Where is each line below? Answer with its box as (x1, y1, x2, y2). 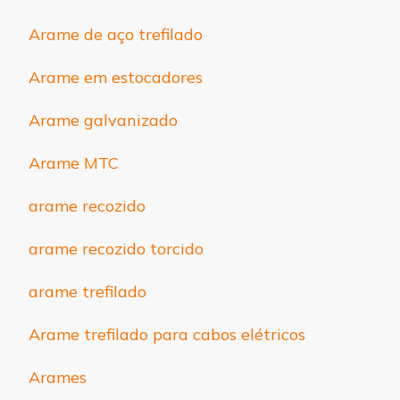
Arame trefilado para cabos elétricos (29, 323, 305, 345)
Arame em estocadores (29, 66, 203, 87)
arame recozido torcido (29, 237, 204, 259)
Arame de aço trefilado (29, 23, 203, 45)
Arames (29, 366, 87, 387)
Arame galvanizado (29, 109, 178, 130)
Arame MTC (29, 152, 119, 173)
